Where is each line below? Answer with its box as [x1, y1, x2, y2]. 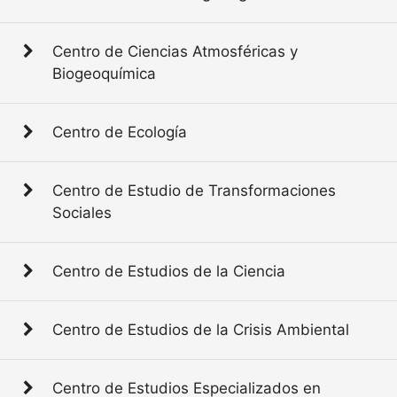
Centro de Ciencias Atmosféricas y [51, 42, 298, 60]
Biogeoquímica [51, 64, 156, 82]
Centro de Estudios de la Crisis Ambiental [51, 320, 349, 339]
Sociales [51, 203, 112, 222]
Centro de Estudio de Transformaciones [51, 181, 336, 199]
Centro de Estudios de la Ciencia [51, 261, 285, 280]
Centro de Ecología [51, 122, 187, 141]
